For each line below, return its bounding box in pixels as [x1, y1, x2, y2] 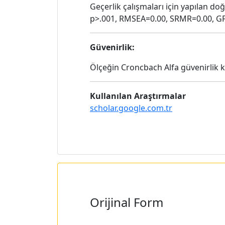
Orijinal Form [90, 194, 163, 210]
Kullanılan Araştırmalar [90, 90, 186, 101]
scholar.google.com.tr [90, 102, 172, 114]
